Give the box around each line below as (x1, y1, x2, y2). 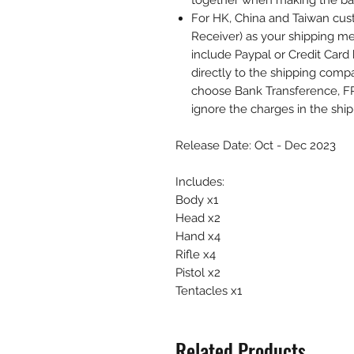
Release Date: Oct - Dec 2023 (175, 138, 336, 153)
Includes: (175, 175, 224, 189)
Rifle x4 (175, 247, 216, 262)
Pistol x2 (175, 265, 220, 280)
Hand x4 (175, 229, 220, 243)
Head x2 (175, 211, 220, 225)
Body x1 (175, 193, 218, 207)
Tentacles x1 (175, 284, 242, 298)
